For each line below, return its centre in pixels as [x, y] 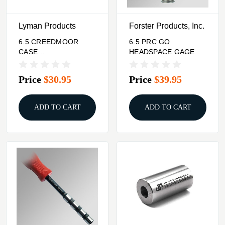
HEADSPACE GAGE [162, 52]
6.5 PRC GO [150, 42]
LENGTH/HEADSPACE [56, 62]
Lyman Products [47, 26]
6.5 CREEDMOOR [49, 42]
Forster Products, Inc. [167, 26]
